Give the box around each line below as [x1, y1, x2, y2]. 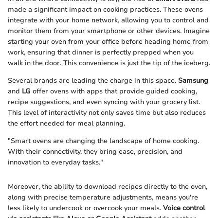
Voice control [163, 203, 205, 213]
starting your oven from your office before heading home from [8, 36, 208, 46]
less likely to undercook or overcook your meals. [8, 203, 163, 213]
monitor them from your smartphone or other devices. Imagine [8, 26, 210, 36]
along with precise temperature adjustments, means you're [8, 192, 198, 202]
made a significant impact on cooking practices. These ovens [8, 4, 203, 14]
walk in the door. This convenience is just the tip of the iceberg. [8, 58, 210, 68]
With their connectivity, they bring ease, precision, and [8, 146, 182, 156]
